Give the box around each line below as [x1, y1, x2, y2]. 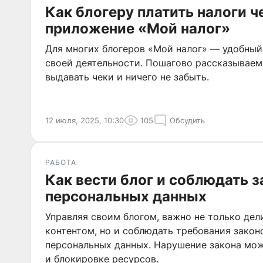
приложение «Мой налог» [45, 20, 230, 37]
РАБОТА [45, 158, 76, 167]
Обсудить [170, 116, 205, 125]
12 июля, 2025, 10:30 [45, 116, 124, 125]
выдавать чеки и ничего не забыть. [45, 71, 209, 83]
